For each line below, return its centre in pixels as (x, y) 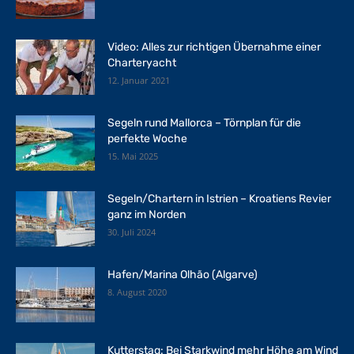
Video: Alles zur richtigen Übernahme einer (214, 47)
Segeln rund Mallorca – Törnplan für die (204, 123)
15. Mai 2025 (133, 156)
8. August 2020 (137, 292)
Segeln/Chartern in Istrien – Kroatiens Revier (219, 199)
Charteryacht (142, 63)
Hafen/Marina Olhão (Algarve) (183, 275)
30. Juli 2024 (132, 232)
